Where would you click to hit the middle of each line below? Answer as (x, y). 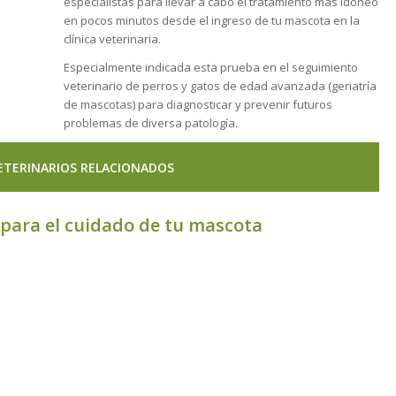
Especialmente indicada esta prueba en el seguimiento (210, 68)
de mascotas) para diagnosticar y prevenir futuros (198, 105)
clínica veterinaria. (112, 39)
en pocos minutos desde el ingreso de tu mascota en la (211, 21)
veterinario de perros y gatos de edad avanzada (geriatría (220, 86)
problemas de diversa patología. (150, 123)
